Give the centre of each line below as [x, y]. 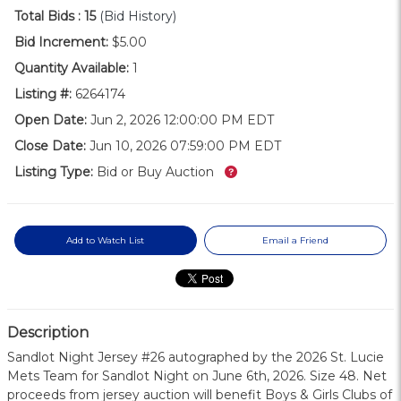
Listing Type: [54, 172]
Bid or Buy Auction [155, 172]
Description [48, 333]
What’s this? [262, 171]
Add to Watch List [106, 241]
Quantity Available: [72, 68]
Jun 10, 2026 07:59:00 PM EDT [183, 146]
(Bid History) [138, 17]
